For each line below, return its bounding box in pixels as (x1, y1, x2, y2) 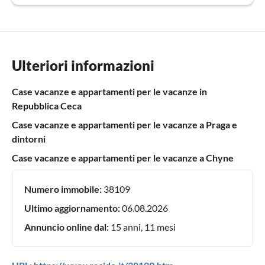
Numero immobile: (24, 183, 102, 195)
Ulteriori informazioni (12, 57, 154, 75)
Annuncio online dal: (24, 221, 109, 233)
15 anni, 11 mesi (109, 221, 176, 233)
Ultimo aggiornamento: (24, 202, 120, 214)
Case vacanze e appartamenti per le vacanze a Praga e (12, 119, 237, 131)
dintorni (12, 133, 46, 145)
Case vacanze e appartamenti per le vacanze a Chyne (12, 152, 234, 164)
